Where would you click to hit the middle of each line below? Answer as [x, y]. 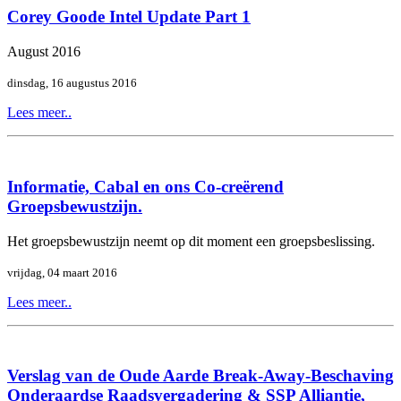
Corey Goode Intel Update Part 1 [129, 17]
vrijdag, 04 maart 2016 [62, 272]
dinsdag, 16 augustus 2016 [72, 83]
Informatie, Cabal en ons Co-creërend [145, 186]
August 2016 [44, 52]
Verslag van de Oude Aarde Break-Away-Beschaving [200, 376]
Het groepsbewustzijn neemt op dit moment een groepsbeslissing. [191, 241]
